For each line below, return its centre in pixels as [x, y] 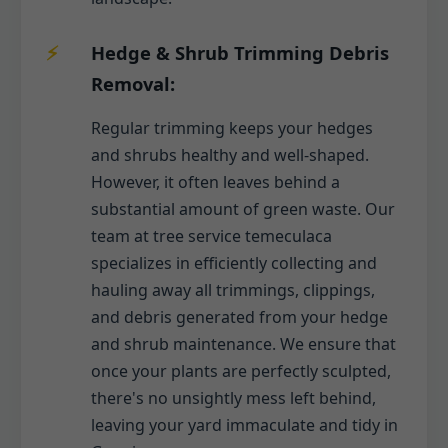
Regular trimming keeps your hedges [232, 128]
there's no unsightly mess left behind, [233, 398]
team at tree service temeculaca [211, 236]
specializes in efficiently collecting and [234, 263]
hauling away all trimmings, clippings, [233, 290]
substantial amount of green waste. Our [243, 209]
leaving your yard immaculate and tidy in [244, 425]
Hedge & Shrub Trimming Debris [240, 53]
